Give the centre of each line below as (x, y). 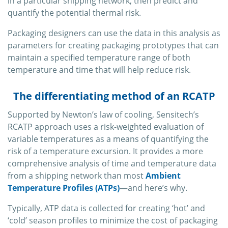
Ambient (163, 176)
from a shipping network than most (77, 176)
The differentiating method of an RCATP (114, 96)
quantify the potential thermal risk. (74, 13)
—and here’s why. (153, 188)
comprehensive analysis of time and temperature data (112, 164)
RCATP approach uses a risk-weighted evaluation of (106, 127)
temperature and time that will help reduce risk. (99, 70)
